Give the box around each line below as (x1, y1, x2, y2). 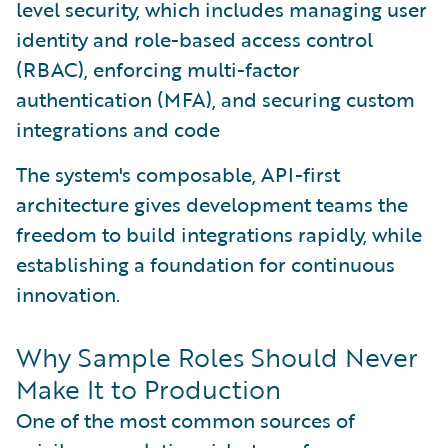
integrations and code (16, 114, 220, 144)
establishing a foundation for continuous (16, 249, 395, 279)
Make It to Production (16, 370, 281, 408)
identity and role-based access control (16, 24, 373, 54)
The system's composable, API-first (16, 159, 340, 189)
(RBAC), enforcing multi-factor (16, 54, 300, 84)
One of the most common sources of (16, 405, 355, 435)
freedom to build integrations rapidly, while (16, 219, 422, 249)
